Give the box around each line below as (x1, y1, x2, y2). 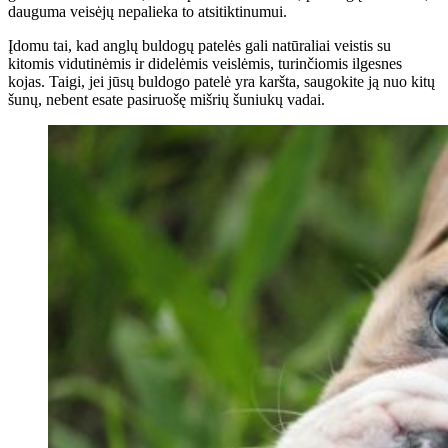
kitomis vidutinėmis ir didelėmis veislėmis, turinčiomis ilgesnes (8, 55, 402, 72)
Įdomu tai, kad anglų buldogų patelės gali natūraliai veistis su (8, 37, 391, 54)
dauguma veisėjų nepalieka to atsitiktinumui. (8, 3, 287, 20)
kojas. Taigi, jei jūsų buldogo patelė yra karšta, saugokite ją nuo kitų (8, 73, 435, 90)
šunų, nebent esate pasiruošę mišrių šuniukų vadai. (8, 91, 325, 108)
